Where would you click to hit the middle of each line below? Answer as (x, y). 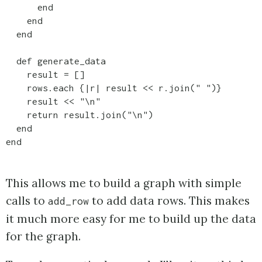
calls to (27, 201)
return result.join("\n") (90, 114)
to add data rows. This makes (169, 201)
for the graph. (43, 237)
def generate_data (56, 61)
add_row (68, 201)
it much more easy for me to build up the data (131, 219)
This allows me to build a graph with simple (124, 183)
